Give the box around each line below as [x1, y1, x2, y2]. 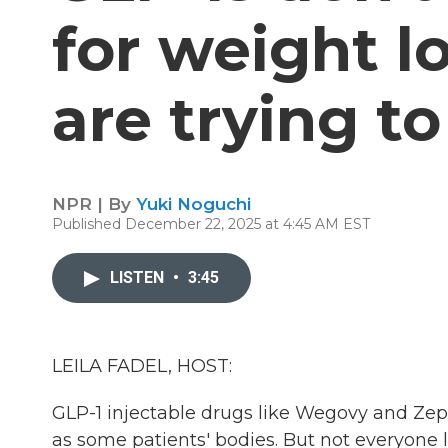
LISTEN [110, 268, 168, 287]
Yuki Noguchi [136, 194, 251, 214]
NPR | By [52, 194, 136, 214]
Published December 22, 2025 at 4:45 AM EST [52, 215, 370, 233]
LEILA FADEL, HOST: [52, 355, 232, 377]
